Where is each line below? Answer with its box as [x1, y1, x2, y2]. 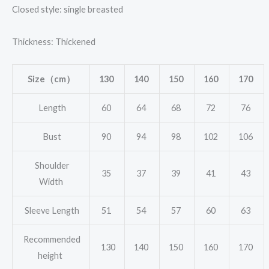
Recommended [22, 234, 80, 244]
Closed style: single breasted [12, 4, 123, 15]
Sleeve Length [23, 205, 79, 216]
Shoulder [32, 160, 70, 171]
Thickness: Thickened [12, 37, 99, 47]
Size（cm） [27, 73, 75, 84]
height [38, 250, 64, 261]
